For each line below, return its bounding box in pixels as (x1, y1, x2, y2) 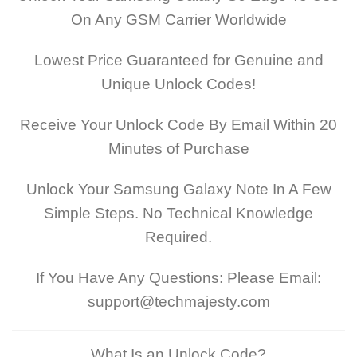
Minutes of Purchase (108, 140, 249, 158)
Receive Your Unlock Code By (20, 116, 231, 134)
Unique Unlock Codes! (101, 76, 256, 93)
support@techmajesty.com (87, 292, 270, 310)
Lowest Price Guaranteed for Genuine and (33, 52, 324, 69)
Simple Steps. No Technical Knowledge (44, 204, 313, 222)
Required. (145, 228, 212, 245)
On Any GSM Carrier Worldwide (70, 11, 287, 29)
